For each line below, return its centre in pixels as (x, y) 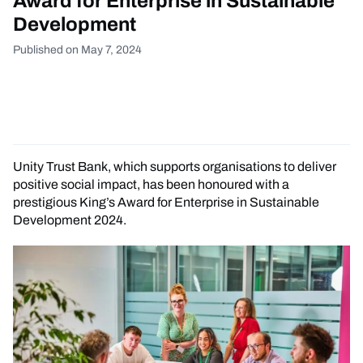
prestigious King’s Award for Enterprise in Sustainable (166, 202)
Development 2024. (70, 220)
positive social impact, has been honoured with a (151, 184)
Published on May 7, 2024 (77, 49)
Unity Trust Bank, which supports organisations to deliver (175, 166)
